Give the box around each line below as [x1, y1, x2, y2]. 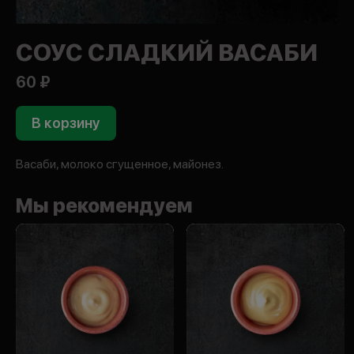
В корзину [32, 115, 100, 131]
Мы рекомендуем [16, 194, 193, 217]
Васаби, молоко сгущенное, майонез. [16, 156, 224, 171]
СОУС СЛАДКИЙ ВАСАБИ [16, 38, 318, 66]
